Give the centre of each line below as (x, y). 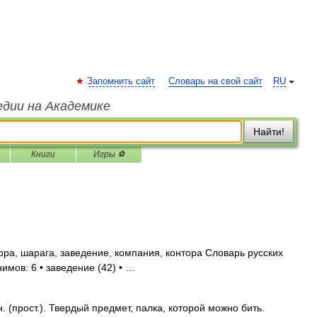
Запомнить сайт (121, 81)
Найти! (269, 132)
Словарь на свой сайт (215, 81)
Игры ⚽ (109, 154)
